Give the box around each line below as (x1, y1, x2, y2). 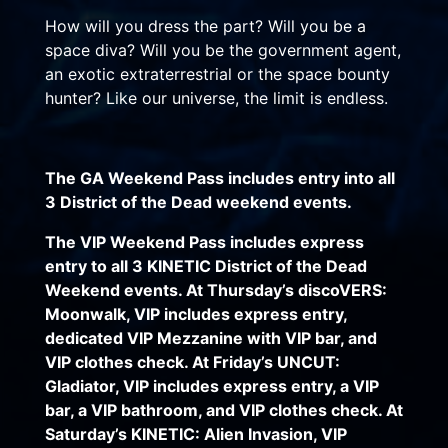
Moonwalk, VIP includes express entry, (44, 303, 347, 324)
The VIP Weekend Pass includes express (44, 231, 364, 252)
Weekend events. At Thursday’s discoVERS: (44, 279, 387, 300)
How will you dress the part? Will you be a (44, 15, 366, 36)
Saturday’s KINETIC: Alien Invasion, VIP (44, 423, 347, 444)
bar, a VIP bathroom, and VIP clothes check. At (44, 399, 403, 420)
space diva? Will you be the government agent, (44, 39, 401, 60)
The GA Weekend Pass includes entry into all (44, 167, 395, 188)
